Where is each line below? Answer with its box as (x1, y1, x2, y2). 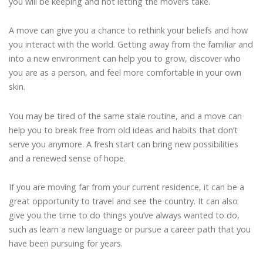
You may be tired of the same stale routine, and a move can (9, 110, 242, 122)
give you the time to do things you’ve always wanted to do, (9, 210, 240, 221)
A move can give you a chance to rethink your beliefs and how (9, 25, 248, 36)
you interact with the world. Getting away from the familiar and (9, 39, 253, 50)
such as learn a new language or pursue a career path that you (9, 224, 251, 235)
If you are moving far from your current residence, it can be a (9, 181, 244, 193)
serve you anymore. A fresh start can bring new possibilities (9, 138, 238, 150)
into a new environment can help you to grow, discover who (9, 53, 241, 65)
